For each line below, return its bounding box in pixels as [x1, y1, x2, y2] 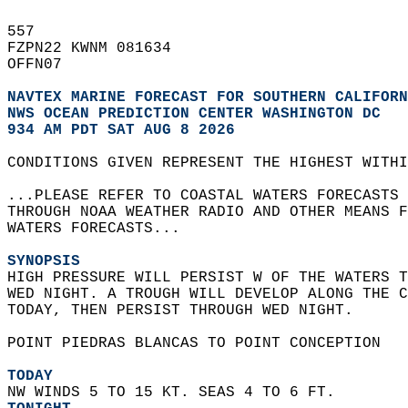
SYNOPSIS [7, 253, 80, 270]
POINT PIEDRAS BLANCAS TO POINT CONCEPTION [7, 335, 399, 352]
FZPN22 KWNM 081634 [7, 40, 189, 56]
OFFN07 [7, 56, 80, 73]
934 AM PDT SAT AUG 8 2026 [7, 122, 235, 138]
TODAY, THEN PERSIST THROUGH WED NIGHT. [7, 302, 390, 319]
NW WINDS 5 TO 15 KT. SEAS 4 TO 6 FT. [7, 384, 344, 401]
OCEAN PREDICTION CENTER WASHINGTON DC [44, 106, 381, 122]
